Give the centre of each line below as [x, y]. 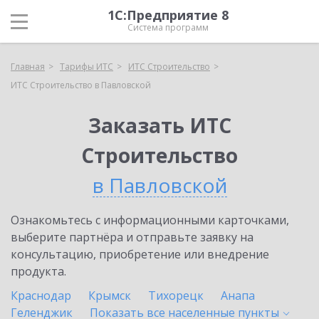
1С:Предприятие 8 [168, 15]
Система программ [168, 27]
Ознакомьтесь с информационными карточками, [150, 220]
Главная [28, 67]
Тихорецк [176, 296]
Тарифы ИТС [87, 67]
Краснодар [41, 296]
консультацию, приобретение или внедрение [140, 254]
